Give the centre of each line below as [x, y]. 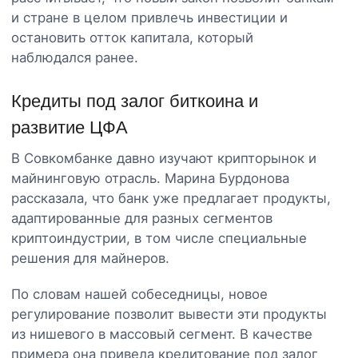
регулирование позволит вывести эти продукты [169, 314]
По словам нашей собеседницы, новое [139, 294]
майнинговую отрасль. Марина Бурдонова [150, 178]
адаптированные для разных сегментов [142, 218]
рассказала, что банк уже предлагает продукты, [171, 198]
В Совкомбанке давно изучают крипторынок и [164, 158]
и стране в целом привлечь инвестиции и [149, 17]
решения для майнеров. [90, 258]
